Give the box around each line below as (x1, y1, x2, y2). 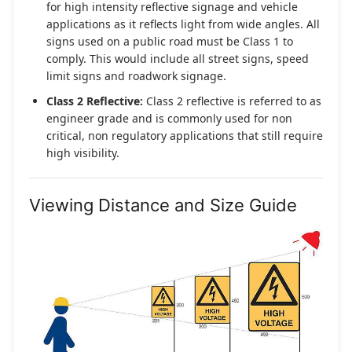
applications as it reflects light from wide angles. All (46, 16, 320, 31)
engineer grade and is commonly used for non (46, 110, 292, 126)
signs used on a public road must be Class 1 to (46, 33, 293, 49)
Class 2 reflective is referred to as (143, 93, 321, 108)
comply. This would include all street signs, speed (46, 50, 309, 66)
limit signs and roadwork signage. (46, 68, 226, 83)
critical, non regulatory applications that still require (46, 127, 323, 143)
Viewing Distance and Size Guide (29, 194, 297, 215)
